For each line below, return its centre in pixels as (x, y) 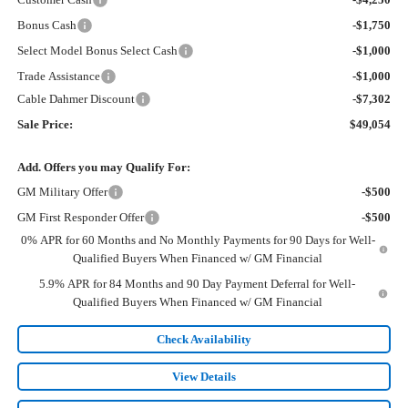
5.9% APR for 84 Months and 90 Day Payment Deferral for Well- (198, 284)
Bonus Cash (46, 25)
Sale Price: (45, 125)
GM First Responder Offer (80, 218)
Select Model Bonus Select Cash (97, 51)
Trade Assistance (58, 76)
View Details (204, 377)
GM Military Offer (62, 192)
